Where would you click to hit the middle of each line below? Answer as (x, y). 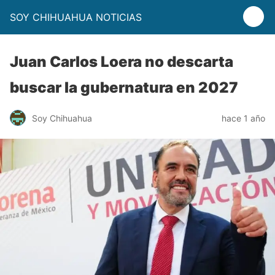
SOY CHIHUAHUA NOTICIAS (76, 17)
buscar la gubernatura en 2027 (124, 87)
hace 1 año (243, 118)
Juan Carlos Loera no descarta (122, 62)
